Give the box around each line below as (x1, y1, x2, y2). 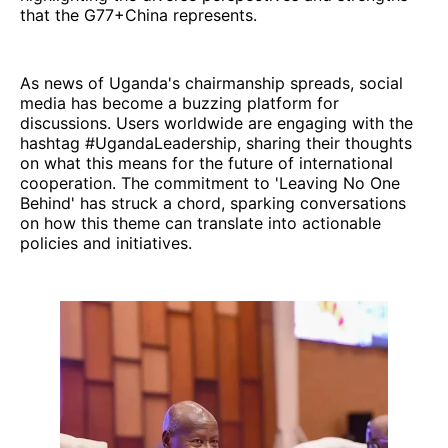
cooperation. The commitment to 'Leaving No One (20, 172, 400, 193)
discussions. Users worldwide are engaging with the (20, 112, 413, 133)
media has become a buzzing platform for (20, 92, 339, 113)
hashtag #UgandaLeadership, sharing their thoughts (20, 132, 412, 153)
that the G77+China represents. (20, 4, 257, 25)
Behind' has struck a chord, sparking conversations (20, 192, 406, 213)
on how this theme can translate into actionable (20, 212, 381, 233)
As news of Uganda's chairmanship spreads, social (20, 72, 403, 93)
